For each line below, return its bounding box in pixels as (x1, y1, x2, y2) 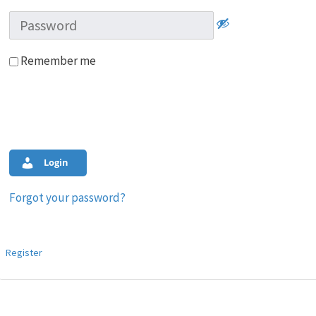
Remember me (18, 53, 97, 68)
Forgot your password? (9, 190, 126, 206)
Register (6, 246, 43, 260)
